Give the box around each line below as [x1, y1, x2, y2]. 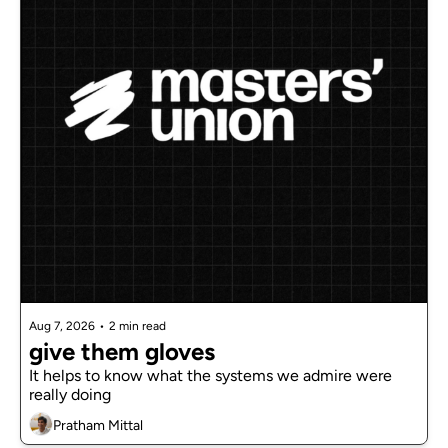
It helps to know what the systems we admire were [29, 366, 392, 386]
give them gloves [29, 337, 215, 367]
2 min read [109, 319, 166, 334]
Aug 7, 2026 [29, 319, 95, 334]
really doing [29, 385, 111, 405]
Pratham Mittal [53, 416, 143, 434]
